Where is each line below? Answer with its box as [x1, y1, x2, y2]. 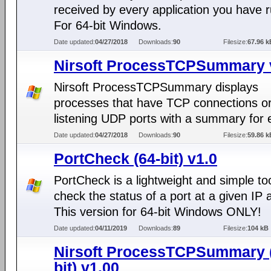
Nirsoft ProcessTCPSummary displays [54, 80, 258, 94]
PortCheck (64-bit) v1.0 [54, 150, 217, 167]
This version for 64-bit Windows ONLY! [54, 205, 261, 218]
